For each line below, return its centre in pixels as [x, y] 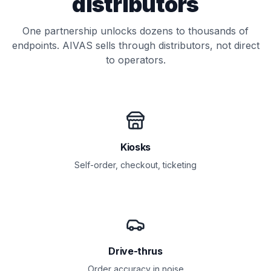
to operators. [135, 60]
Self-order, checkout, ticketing [135, 165]
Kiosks [135, 147]
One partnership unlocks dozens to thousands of [135, 31]
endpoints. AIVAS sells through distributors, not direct [135, 45]
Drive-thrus [135, 251]
